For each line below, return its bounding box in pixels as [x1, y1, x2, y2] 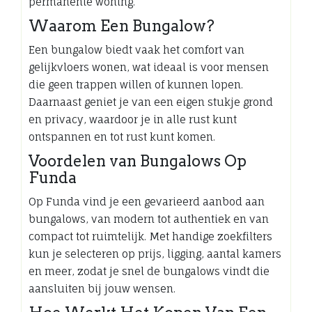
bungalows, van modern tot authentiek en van [29, 212, 269, 226]
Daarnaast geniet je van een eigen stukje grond [29, 95, 273, 109]
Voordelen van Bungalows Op [29, 151, 247, 170]
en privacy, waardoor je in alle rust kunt [29, 112, 237, 126]
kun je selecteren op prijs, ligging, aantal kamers [29, 247, 281, 260]
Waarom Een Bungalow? [29, 16, 214, 35]
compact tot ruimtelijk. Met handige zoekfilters [29, 229, 272, 243]
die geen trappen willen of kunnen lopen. [29, 77, 243, 91]
